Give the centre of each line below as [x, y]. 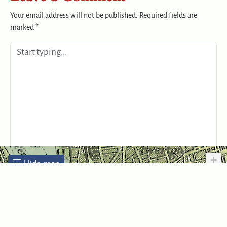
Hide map [41, 163]
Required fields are [168, 15]
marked [23, 27]
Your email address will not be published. [74, 15]
